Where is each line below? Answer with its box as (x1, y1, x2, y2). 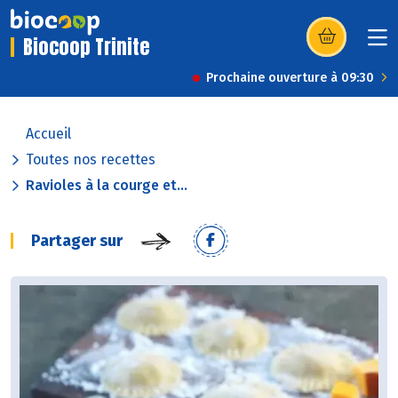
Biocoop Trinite (23, 32, 150, 62)
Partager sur (31, 231, 123, 251)
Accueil (26, 125, 71, 143)
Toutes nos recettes (26, 151, 155, 169)
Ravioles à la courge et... (26, 177, 187, 195)
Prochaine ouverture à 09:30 (206, 70, 374, 86)
